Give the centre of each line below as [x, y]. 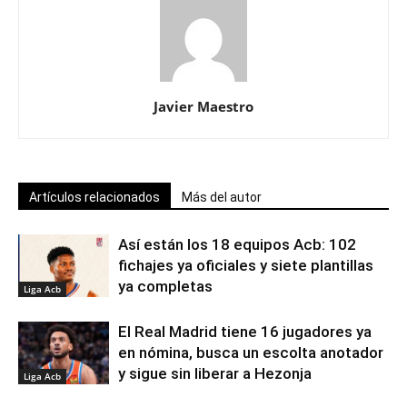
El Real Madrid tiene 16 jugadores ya [245, 331]
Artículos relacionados [94, 197]
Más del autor [222, 197]
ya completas [165, 286]
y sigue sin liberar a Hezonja [215, 373]
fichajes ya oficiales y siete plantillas [246, 265]
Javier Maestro [203, 106]
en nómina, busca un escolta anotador [251, 352]
